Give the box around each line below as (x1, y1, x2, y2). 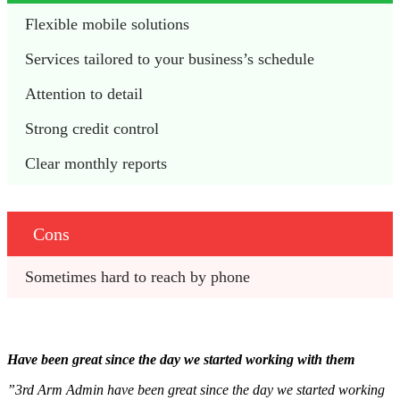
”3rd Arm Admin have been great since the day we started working (7, 382, 385, 398)
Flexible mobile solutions (25, 15, 194, 34)
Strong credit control (25, 120, 163, 138)
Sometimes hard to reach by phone (25, 268, 254, 287)
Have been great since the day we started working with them (7, 352, 354, 368)
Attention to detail (25, 85, 147, 104)
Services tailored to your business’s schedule (25, 50, 319, 69)
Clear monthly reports (25, 154, 167, 173)
